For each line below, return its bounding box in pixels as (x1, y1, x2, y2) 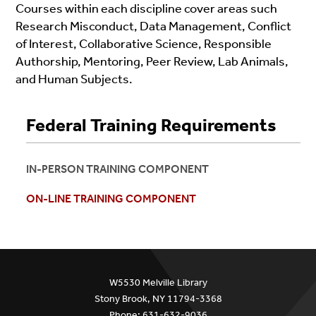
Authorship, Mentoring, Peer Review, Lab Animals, (16, 54, 289, 70)
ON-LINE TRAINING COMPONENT (26, 191, 197, 205)
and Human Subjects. (16, 71, 133, 87)
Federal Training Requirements (26, 114, 277, 137)
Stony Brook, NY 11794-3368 (94, 292, 222, 305)
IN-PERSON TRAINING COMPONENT (26, 162, 209, 176)
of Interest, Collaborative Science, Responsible (16, 36, 272, 52)
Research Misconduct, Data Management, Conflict (16, 18, 292, 35)
